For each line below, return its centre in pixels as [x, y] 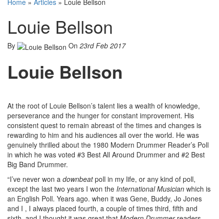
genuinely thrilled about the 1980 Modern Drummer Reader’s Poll [108, 144]
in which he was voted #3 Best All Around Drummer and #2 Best [106, 154]
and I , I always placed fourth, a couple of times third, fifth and [102, 208]
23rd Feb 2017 [103, 46]
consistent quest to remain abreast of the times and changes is [104, 125]
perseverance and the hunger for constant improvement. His [101, 115]
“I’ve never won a [35, 179]
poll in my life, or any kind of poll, [144, 179]
